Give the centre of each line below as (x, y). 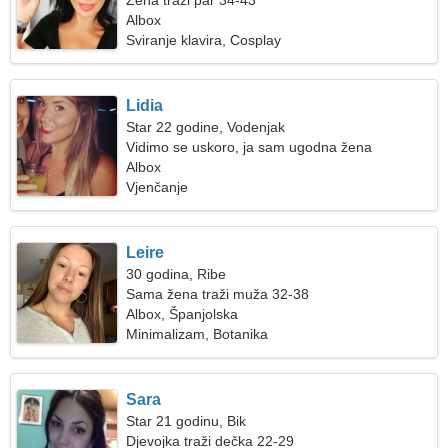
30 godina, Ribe (176, 274)
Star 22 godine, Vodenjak (206, 127)
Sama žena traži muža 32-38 (218, 294)
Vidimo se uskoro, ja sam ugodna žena (249, 147)
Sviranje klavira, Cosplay (204, 40)
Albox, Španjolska (182, 314)
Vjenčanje (157, 187)
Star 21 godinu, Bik (186, 421)
